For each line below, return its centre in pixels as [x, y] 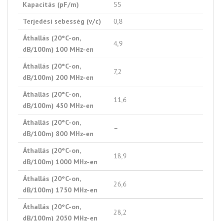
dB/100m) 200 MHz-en [58, 78]
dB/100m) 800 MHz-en [58, 134]
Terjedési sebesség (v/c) [62, 21]
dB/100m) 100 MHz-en [58, 50]
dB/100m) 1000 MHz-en [60, 162]
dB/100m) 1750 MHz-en [60, 190]
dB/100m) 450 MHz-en [58, 106]
